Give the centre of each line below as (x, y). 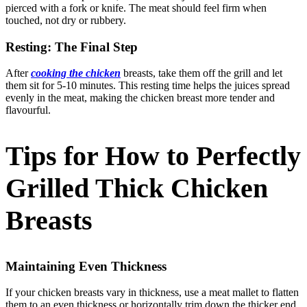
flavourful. (28, 110)
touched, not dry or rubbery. (66, 20)
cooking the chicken (76, 73)
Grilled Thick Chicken (137, 188)
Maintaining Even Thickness (86, 266)
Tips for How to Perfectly (153, 156)
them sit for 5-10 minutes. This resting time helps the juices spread (148, 86)
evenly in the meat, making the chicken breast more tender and (140, 98)
